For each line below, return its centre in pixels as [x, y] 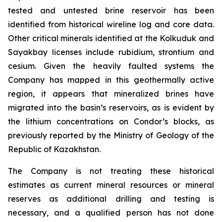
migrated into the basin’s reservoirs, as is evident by [111, 108]
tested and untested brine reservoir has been [111, 10]
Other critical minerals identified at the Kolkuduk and [111, 38]
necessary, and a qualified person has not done [111, 213]
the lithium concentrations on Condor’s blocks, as [111, 121]
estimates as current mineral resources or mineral [111, 185]
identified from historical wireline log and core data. [111, 24]
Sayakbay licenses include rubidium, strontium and [111, 52]
